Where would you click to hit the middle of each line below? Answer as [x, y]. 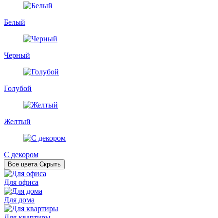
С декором [21, 154]
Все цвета [23, 164]
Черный [17, 55]
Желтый [17, 121]
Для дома [19, 200]
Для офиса [21, 182]
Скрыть [50, 164]
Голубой [18, 88]
